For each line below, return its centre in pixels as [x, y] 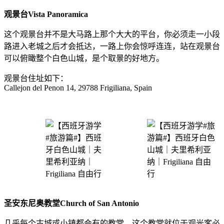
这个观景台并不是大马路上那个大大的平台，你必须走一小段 [112, 34]
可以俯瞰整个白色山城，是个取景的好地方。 [84, 58]
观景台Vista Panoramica [46, 14]
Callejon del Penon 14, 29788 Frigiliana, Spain [78, 87]
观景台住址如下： [36, 78]
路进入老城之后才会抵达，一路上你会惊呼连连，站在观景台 [112, 46]
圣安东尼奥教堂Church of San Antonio [71, 203]
